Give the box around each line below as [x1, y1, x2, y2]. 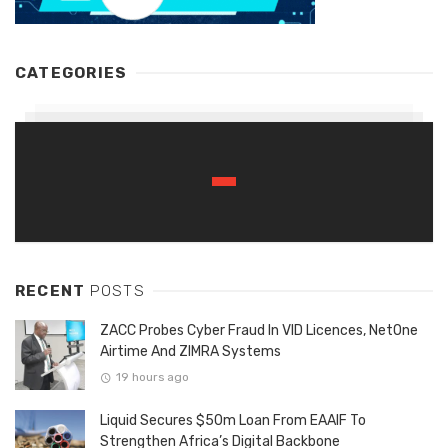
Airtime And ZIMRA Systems [100, 343, 281, 361]
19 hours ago [115, 369, 189, 384]
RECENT [15, 282, 90, 301]
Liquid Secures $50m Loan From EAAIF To [100, 412, 366, 430]
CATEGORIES [15, 64, 128, 83]
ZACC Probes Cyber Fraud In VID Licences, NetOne [100, 322, 418, 340]
